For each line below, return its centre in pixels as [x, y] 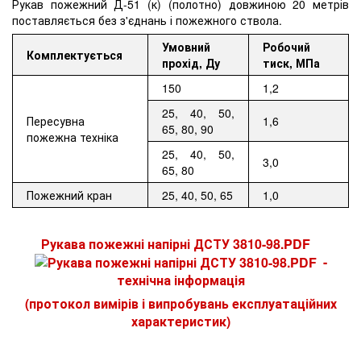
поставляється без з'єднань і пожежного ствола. [147, 20]
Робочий [287, 46]
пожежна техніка [73, 137]
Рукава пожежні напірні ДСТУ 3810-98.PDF [180, 243]
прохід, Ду [191, 62]
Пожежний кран [70, 195]
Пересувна [56, 120]
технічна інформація [180, 280]
